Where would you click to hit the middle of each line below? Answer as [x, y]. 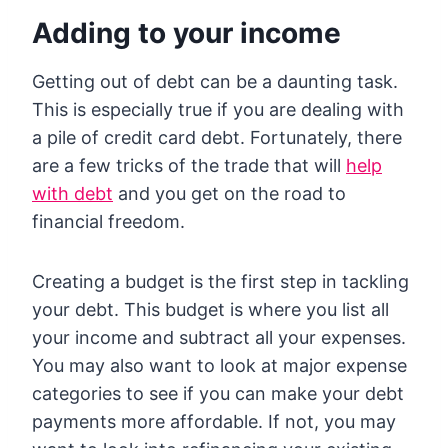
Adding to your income [186, 33]
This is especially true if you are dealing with [218, 110]
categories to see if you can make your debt [218, 394]
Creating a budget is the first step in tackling [220, 282]
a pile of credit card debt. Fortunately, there [217, 138]
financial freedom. [108, 222]
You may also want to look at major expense [219, 366]
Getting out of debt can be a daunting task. [215, 82]
